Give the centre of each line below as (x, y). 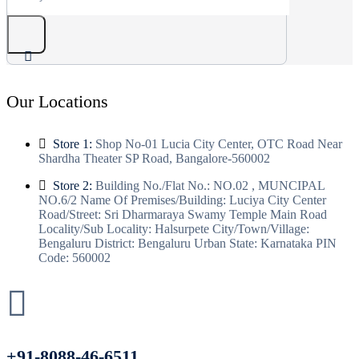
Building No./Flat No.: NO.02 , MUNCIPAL (208, 185)
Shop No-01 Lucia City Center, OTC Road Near (217, 143)
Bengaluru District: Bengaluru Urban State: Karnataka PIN (188, 243)
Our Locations (57, 101)
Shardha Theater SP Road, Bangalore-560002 (154, 158)
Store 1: (73, 143)
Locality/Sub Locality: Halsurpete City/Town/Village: (174, 228)
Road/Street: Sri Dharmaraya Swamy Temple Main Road (183, 214)
